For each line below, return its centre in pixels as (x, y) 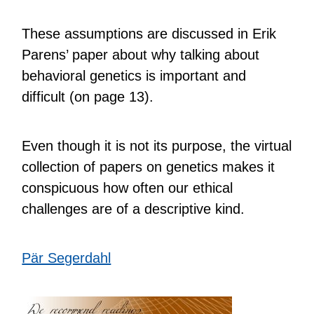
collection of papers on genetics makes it (149, 167)
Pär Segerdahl (67, 258)
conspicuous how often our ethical (128, 188)
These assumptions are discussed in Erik (149, 34)
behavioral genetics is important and (134, 76)
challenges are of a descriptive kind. (134, 209)
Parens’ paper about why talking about (141, 55)
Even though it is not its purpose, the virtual (157, 146)
